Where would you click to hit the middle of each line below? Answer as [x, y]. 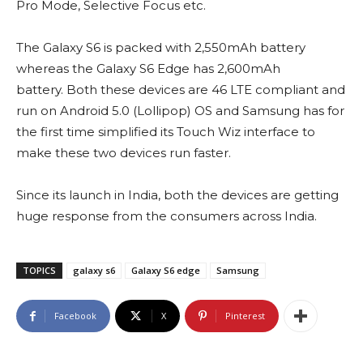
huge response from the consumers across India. [167, 216]
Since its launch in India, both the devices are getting [177, 195]
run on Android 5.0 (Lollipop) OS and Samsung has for [180, 111]
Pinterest [245, 316]
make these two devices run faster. [124, 153]
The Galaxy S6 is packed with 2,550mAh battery [161, 48]
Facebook [75, 316]
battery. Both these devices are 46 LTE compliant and [181, 90]
